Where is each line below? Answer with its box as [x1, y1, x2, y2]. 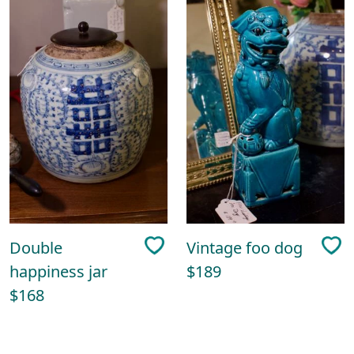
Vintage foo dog [186, 237, 303, 259]
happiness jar [9, 261, 107, 283]
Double [9, 237, 62, 259]
